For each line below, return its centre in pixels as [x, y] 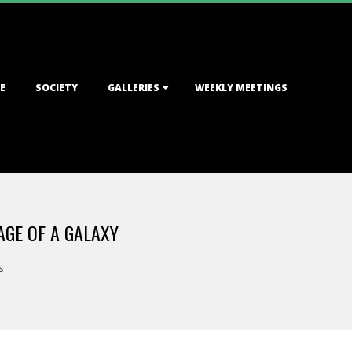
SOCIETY [57, 88]
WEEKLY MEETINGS [241, 88]
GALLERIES [134, 88]
